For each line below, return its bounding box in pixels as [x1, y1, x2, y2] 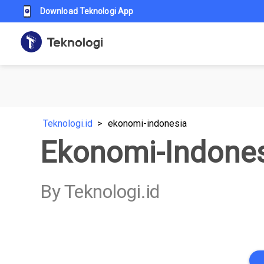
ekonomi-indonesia [108, 118, 187, 129]
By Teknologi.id [40, 180, 160, 203]
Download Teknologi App [40, 6, 134, 16]
